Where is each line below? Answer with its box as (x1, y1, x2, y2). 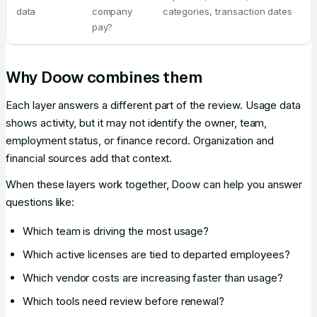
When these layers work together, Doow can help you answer (6, 178, 303, 191)
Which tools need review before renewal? (23, 294, 225, 308)
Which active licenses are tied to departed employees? (23, 248, 290, 261)
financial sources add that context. (6, 151, 173, 165)
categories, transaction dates (162, 6, 293, 17)
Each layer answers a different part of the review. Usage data (6, 98, 301, 112)
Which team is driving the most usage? (23, 224, 209, 238)
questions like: (6, 195, 75, 209)
